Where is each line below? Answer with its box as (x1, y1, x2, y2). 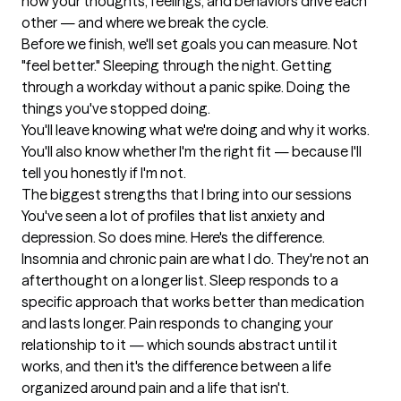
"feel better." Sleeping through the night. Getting (21, 56, 332, 75)
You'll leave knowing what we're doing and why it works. (21, 121, 370, 140)
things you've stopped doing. (21, 99, 210, 118)
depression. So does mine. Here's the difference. (21, 228, 325, 247)
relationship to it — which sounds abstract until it (21, 336, 337, 354)
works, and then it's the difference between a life (21, 357, 331, 376)
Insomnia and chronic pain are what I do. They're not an (21, 250, 369, 269)
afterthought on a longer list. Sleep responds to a (21, 271, 338, 290)
